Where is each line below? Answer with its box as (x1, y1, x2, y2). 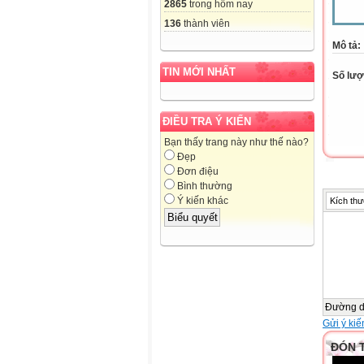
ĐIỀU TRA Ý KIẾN (162, 115, 251, 128)
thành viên (181, 18, 230, 30)
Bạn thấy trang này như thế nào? (164, 136, 309, 149)
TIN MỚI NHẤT (162, 66, 236, 79)
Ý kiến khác (175, 195, 228, 207)
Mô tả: (332, 40, 361, 51)
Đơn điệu (175, 166, 219, 178)
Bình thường (175, 180, 232, 193)
